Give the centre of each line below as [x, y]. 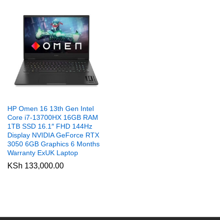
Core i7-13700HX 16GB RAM [53, 117]
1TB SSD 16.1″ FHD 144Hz [50, 126]
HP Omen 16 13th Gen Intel [51, 109]
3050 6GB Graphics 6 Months [54, 144]
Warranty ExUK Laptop [43, 153]
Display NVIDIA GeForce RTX [53, 135]
